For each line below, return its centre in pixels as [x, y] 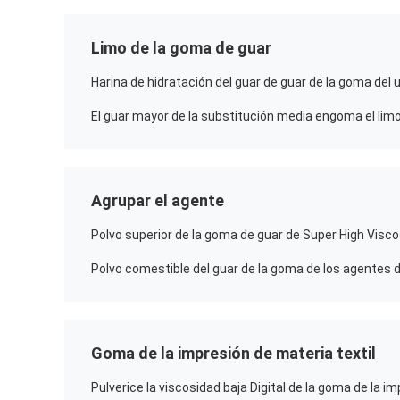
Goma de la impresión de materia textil [233, 353]
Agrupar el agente [158, 200]
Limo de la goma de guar [181, 48]
